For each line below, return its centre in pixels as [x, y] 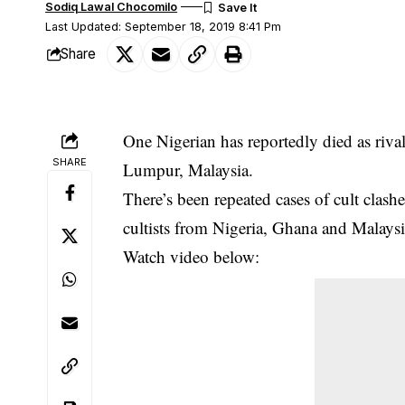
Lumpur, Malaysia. [188, 169]
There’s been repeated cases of [229, 198]
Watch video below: [192, 256]
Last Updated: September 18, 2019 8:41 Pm [164, 26]
